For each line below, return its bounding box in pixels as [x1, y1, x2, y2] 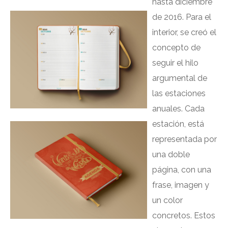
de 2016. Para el [152, 12, 211, 22]
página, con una [152, 165, 211, 175]
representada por [152, 134, 217, 144]
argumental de [152, 73, 207, 83]
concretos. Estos [152, 211, 215, 220]
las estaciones [152, 89, 206, 98]
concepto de [152, 43, 201, 52]
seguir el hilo [152, 58, 198, 68]
